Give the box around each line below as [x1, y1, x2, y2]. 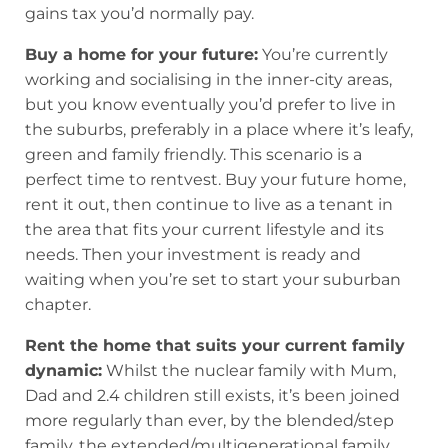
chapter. [25, 294, 91, 314]
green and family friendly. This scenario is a [25, 144, 362, 164]
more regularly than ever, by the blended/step [25, 410, 394, 430]
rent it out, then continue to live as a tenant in [25, 194, 393, 214]
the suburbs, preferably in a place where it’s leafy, [25, 119, 413, 139]
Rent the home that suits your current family [25, 335, 405, 355]
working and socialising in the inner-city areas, [25, 69, 392, 89]
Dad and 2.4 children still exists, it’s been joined [25, 385, 400, 405]
